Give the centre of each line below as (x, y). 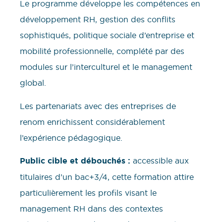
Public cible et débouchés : (75, 161)
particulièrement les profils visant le (88, 193)
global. (33, 83)
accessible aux (160, 161)
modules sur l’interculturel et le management (106, 67)
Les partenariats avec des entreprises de (98, 106)
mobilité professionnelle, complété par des (102, 51)
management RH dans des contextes (91, 209)
